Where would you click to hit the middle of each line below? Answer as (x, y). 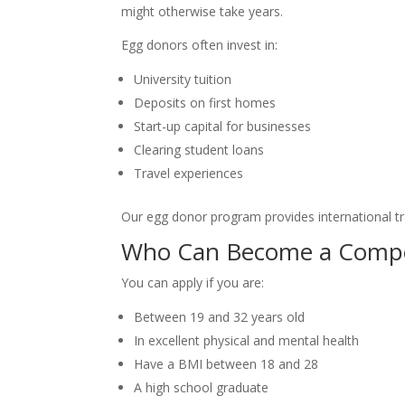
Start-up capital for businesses (223, 127)
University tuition (183, 80)
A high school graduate (202, 388)
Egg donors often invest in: (200, 45)
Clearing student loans (199, 150)
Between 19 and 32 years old (220, 317)
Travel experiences (189, 174)
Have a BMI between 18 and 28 (226, 364)
